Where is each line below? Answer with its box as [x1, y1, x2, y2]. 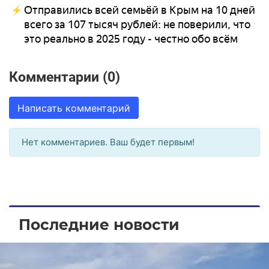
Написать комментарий [17, 101, 130, 114]
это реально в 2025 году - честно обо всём [24, 32, 238, 46]
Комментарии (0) [9, 69, 120, 86]
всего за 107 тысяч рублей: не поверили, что [24, 18, 250, 32]
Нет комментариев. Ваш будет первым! [22, 136, 195, 148]
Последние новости [19, 215, 180, 234]
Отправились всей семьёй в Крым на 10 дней [24, 4, 255, 17]
